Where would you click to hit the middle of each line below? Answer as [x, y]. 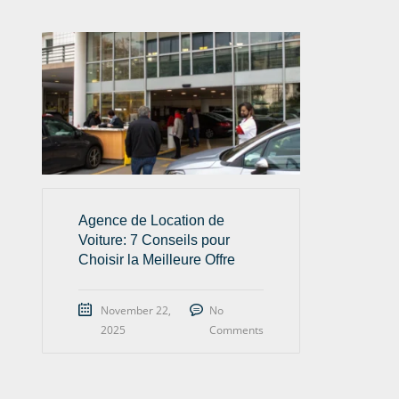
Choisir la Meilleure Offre [157, 259]
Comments [236, 330]
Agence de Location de [151, 220]
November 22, [136, 310]
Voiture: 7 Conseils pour [154, 240]
